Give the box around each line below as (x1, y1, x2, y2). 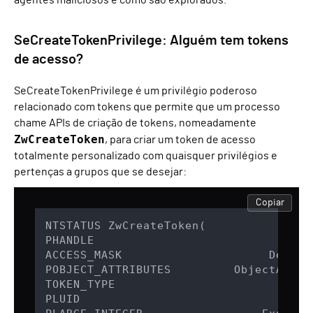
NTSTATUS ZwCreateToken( (45, 219, 206, 233)
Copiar (255, 198, 284, 208)
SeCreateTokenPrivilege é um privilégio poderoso (14, 85, 257, 97)
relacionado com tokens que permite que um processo (14, 101, 280, 113)
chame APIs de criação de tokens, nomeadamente (14, 117, 256, 129)
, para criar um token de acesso (105, 134, 256, 146)
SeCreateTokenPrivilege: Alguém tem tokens (14, 34, 289, 48)
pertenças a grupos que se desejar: (14, 166, 187, 178)
